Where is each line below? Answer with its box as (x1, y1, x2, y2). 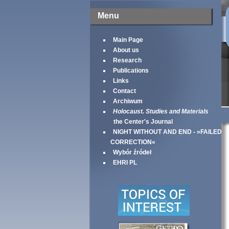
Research (112, 57, 142, 64)
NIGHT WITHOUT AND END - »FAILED (112, 128, 222, 135)
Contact (112, 87, 136, 95)
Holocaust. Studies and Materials (112, 108, 209, 115)
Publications (112, 67, 149, 74)
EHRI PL (112, 159, 137, 166)
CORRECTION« (110, 139, 155, 146)
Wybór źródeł (112, 149, 151, 156)
